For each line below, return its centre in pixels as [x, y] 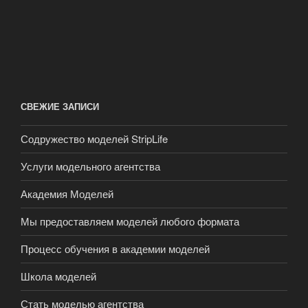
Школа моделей [58, 276]
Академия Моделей [67, 194]
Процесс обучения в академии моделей [115, 249]
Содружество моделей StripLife [94, 139]
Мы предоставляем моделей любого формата [130, 221]
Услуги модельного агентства [90, 166]
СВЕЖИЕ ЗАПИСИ [60, 107]
